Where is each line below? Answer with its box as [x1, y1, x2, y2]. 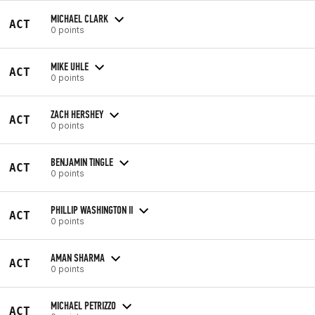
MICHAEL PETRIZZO [51, 298, 116, 312]
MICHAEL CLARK [51, 11, 108, 25]
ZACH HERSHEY [51, 107, 103, 121]
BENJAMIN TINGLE [51, 155, 113, 169]
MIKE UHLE [51, 59, 89, 73]
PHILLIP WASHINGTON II [51, 202, 133, 217]
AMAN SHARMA [51, 250, 105, 264]
